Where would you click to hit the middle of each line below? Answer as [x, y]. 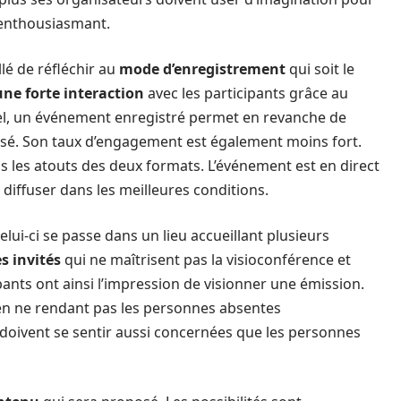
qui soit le [320, 69]
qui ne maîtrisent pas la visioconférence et [206, 260]
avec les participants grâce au [246, 93]
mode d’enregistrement [202, 69]
